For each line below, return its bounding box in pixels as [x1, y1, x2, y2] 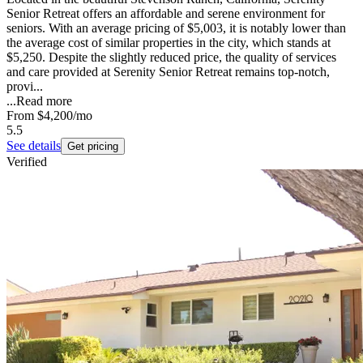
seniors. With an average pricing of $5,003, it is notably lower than [6, 21, 346, 36]
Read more [16, 94, 72, 109]
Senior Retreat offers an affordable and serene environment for [6, 6, 325, 21]
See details [6, 139, 61, 153]
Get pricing [67, 140, 118, 153]
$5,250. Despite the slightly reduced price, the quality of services [6, 50, 336, 65]
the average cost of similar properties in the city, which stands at [6, 36, 331, 50]
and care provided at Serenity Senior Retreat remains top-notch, [6, 65, 330, 79]
